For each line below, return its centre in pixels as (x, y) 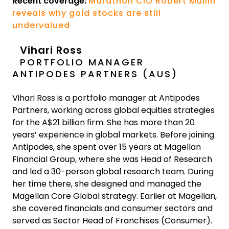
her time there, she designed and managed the (107, 184)
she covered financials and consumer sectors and (112, 208)
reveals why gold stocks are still (87, 13)
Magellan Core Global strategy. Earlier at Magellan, (114, 196)
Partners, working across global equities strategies (113, 110)
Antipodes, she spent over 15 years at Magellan (107, 147)
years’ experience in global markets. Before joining (113, 135)
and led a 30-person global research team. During (113, 171)
